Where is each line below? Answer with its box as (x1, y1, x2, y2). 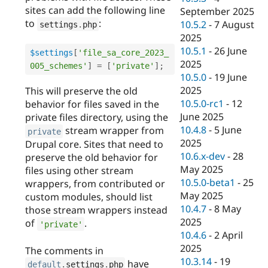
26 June (214, 44, 248, 58)
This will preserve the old (25, 84, 138, 98)
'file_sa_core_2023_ (78, 48, 169, 58)
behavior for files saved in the (25, 98, 159, 111)
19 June (214, 71, 248, 84)
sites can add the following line (25, 4, 165, 17)
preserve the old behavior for (25, 151, 158, 165)
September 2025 (180, 5, 255, 19)
